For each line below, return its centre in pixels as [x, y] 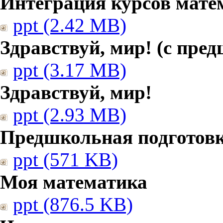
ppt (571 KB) [65, 160]
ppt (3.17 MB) [70, 70]
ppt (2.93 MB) [70, 115]
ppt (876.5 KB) [73, 204]
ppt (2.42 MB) [70, 25]
